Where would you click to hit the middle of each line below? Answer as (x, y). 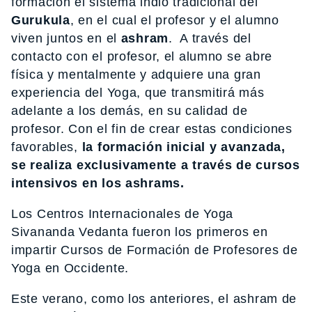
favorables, (47, 147)
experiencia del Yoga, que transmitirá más (138, 92)
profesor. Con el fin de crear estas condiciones (152, 128)
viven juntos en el (66, 38)
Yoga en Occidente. (70, 268)
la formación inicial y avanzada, (184, 147)
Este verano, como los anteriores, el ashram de (154, 298)
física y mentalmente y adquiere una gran (136, 74)
